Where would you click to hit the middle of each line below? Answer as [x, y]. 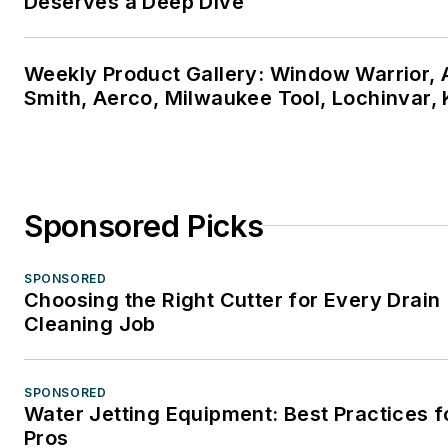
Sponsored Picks [144, 225]
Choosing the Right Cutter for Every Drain [232, 299]
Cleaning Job [90, 323]
